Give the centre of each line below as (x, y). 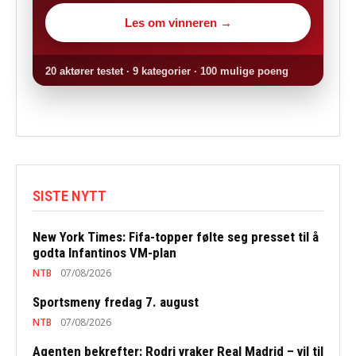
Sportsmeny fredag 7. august (116, 302)
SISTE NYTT (70, 195)
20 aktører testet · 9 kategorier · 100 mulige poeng (167, 71)
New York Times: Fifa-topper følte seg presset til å (176, 236)
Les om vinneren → (178, 22)
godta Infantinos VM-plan (104, 252)
